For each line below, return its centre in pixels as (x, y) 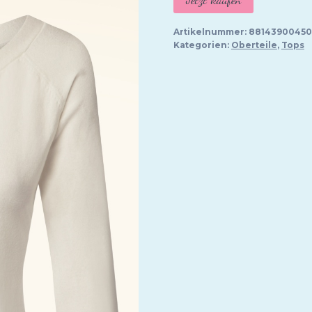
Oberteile (254, 45)
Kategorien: (202, 45)
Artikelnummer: (211, 32)
